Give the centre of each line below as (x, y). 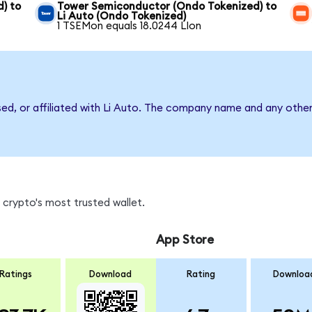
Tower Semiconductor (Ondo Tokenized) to (167, 7)
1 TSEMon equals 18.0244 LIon (130, 26)
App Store (185, 240)
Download (111, 274)
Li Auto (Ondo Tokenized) (122, 17)
